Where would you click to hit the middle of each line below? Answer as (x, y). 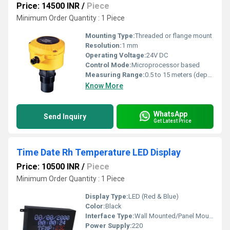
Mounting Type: (110, 36)
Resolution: (103, 45)
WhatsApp (170, 114)
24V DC (157, 55)
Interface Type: (110, 216)
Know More (104, 86)
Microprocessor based (166, 65)
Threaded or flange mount (174, 36)
